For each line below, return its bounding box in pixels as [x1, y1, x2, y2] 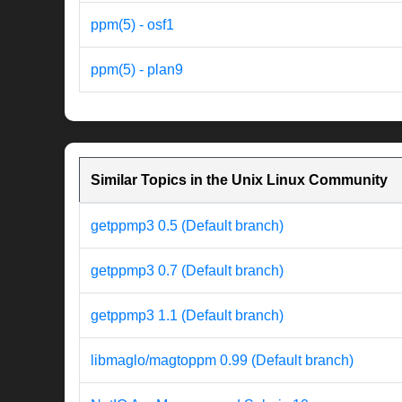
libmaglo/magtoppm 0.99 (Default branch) [91, 353, 354, 369]
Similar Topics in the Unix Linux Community [91, 172, 388, 188]
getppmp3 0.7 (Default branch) [91, 263, 284, 279]
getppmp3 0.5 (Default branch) [91, 218, 284, 234]
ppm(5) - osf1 [91, 17, 174, 33]
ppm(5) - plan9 [91, 62, 183, 78]
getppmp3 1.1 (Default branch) [91, 308, 284, 324]
